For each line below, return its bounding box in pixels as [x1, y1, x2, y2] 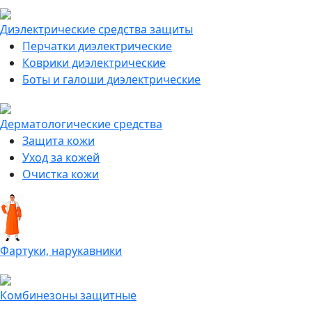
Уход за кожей [22, 150, 100, 165]
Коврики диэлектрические [22, 55, 166, 70]
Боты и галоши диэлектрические [22, 72, 201, 87]
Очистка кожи [22, 166, 99, 182]
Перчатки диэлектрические [22, 38, 172, 54]
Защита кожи [22, 133, 95, 148]
